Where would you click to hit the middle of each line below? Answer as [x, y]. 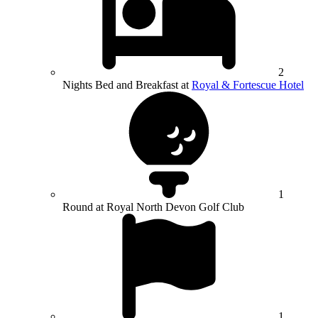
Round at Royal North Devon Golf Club [153, 207]
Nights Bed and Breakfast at [127, 84]
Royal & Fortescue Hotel [248, 84]
